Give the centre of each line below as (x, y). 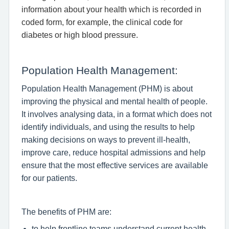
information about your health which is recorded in (111, 9)
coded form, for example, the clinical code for (102, 22)
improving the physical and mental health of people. (114, 101)
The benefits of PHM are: (66, 212)
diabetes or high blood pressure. (80, 35)
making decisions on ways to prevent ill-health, (106, 140)
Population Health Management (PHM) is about (107, 88)
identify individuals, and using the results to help (108, 127)
